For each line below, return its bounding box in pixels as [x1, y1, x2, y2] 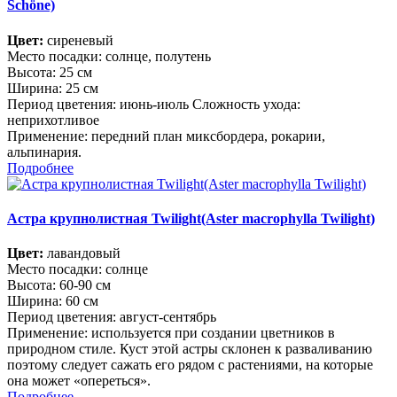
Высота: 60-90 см [7, 277, 111, 293]
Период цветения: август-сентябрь [7, 309, 216, 325]
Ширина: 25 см [7, 80, 98, 96]
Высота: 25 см [7, 64, 92, 80]
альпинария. [7, 144, 82, 160]
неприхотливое [7, 112, 99, 128]
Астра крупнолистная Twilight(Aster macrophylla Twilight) [7, 210, 375, 226]
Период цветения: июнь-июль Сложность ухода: [7, 96, 300, 112]
